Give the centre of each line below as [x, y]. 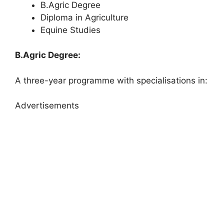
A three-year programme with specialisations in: [111, 80]
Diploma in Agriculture [84, 17]
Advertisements [47, 105]
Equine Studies [70, 30]
